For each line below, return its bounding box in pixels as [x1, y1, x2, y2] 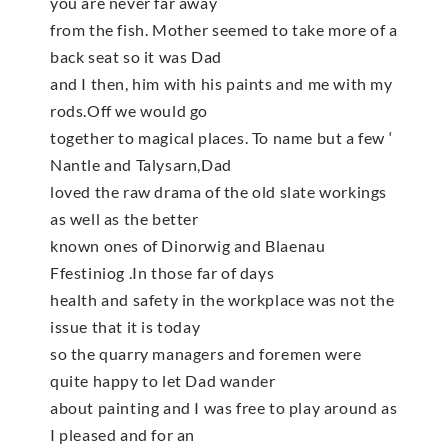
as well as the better [50, 209, 199, 229]
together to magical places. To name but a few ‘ [50, 128, 393, 148]
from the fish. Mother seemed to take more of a [50, 20, 398, 40]
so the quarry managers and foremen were [50, 344, 362, 364]
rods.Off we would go [50, 101, 208, 121]
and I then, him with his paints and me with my [50, 74, 393, 94]
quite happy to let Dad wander [50, 371, 276, 391]
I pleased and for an [50, 425, 195, 445]
